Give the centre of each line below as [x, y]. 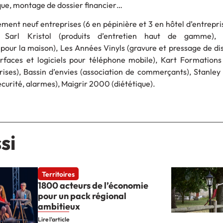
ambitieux [59, 206]
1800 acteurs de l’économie [93, 185]
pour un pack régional [82, 196]
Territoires [58, 174]
